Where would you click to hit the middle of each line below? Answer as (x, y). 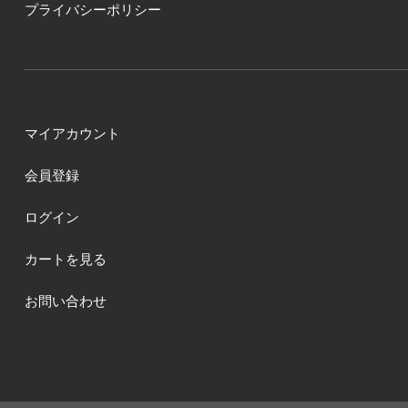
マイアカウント (72, 133)
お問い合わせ (65, 301)
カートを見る (65, 259)
